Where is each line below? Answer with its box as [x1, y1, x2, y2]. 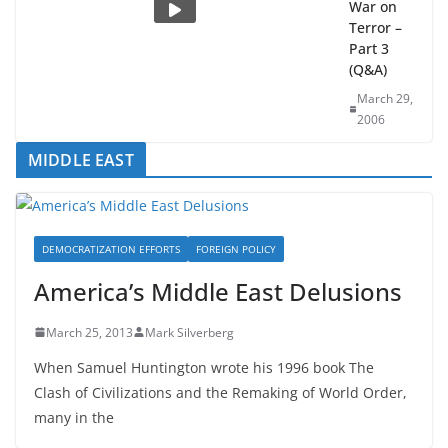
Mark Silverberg [145, 345, 234, 363]
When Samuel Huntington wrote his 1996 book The [34, 379, 374, 399]
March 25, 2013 [46, 345, 133, 363]
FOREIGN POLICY [196, 263, 276, 278]
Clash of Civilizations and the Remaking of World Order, [34, 404, 407, 424]
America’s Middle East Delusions [34, 296, 402, 330]
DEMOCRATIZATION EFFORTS [42, 263, 180, 278]
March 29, [357, 111, 414, 129]
